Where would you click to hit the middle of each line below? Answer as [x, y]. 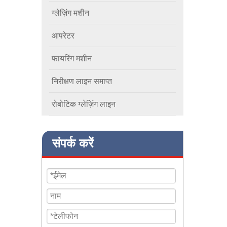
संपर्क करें [73, 143]
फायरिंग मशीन [72, 59]
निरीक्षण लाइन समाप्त [82, 81]
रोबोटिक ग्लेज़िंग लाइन [84, 104]
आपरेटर [63, 36]
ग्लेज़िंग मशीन [70, 13]
